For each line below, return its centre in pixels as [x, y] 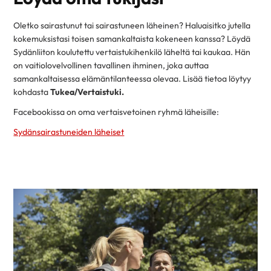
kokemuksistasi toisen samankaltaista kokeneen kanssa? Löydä [132, 39]
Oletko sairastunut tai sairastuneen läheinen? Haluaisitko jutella [132, 26]
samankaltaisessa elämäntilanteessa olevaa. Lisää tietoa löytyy [132, 79]
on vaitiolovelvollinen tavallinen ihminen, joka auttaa [111, 66]
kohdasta [32, 92]
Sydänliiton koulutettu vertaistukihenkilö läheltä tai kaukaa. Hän [132, 52]
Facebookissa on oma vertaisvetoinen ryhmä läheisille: [116, 112]
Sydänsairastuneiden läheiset [69, 132]
